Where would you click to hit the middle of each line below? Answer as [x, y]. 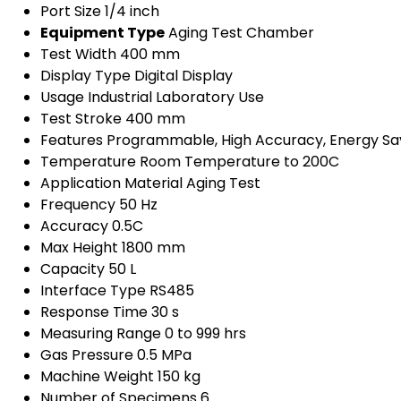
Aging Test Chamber [241, 33]
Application [81, 183]
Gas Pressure [87, 355]
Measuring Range [101, 334]
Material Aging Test [192, 183]
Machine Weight [97, 377]
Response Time [94, 312]
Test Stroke [81, 119]
